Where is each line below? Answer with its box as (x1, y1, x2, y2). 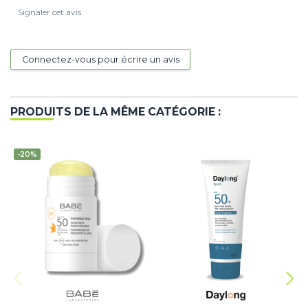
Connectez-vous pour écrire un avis (21, 54, 179, 65)
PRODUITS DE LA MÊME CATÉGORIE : (10, 105, 221, 119)
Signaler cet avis (18, 6, 81, 17)
